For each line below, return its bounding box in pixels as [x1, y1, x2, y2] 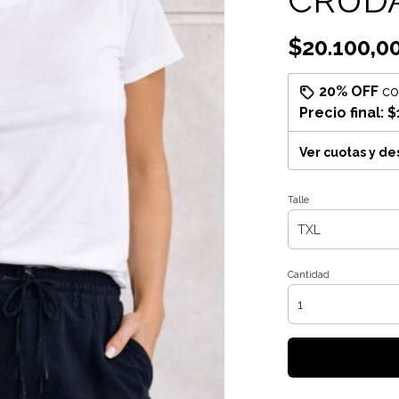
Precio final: [298, 104, 387, 121]
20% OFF [318, 83, 379, 100]
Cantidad [287, 269, 330, 281]
